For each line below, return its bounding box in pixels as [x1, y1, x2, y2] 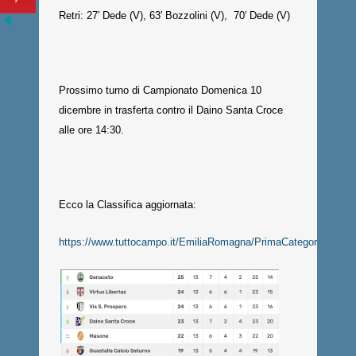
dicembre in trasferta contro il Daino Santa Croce [59, 104, 283, 116]
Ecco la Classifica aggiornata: [59, 199, 196, 211]
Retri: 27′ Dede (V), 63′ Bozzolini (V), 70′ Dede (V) [59, 10, 290, 21]
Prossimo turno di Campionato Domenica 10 [59, 84, 261, 96]
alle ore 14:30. [59, 124, 124, 136]
